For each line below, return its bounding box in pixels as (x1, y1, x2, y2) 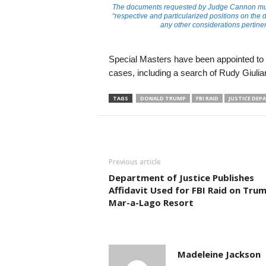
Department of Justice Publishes (108, 172, 254, 183)
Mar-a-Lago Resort (108, 197, 194, 208)
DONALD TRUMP (140, 94, 186, 102)
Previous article (108, 157, 161, 167)
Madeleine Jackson (177, 248, 261, 260)
